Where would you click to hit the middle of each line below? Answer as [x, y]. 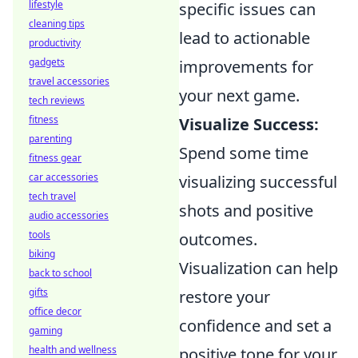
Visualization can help [259, 268]
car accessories [64, 177]
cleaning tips [57, 24]
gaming [46, 330]
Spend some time [244, 153]
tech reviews [57, 100]
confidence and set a [255, 326]
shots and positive [246, 211]
